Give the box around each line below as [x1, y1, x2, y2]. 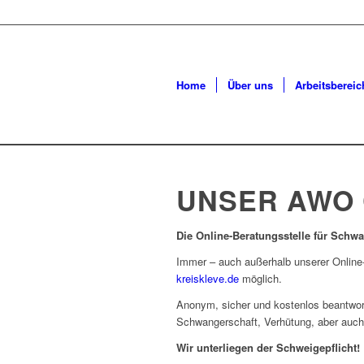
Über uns [227, 77, 273, 93]
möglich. [239, 271, 282, 287]
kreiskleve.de [176, 271, 239, 287]
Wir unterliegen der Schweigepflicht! [176, 340, 360, 356]
